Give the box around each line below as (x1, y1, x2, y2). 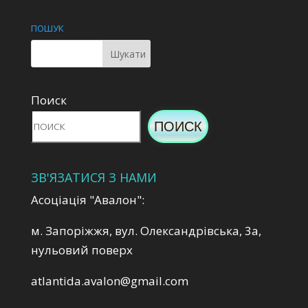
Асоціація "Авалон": (30, 192, 144, 208)
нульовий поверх (30, 242, 133, 258)
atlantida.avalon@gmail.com (30, 273, 188, 289)
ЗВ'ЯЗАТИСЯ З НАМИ (30, 169, 157, 186)
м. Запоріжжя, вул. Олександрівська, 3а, (30, 223, 261, 239)
